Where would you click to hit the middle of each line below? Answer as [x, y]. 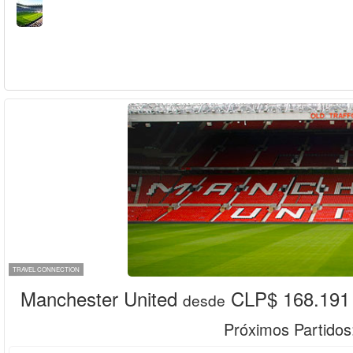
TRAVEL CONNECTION [46, 269]
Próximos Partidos [288, 329]
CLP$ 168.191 [288, 298]
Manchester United [99, 298]
